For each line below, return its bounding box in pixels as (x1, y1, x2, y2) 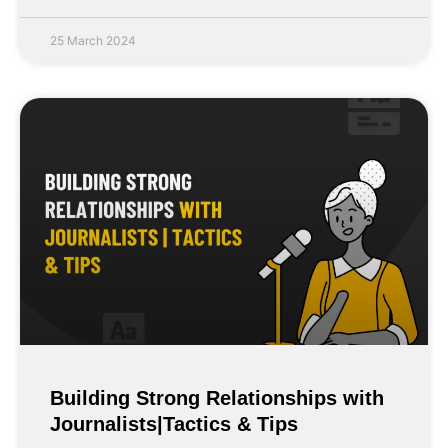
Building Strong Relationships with (50, 387, 384, 410)
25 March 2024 (50, 32, 136, 48)
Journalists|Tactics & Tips (50, 413, 298, 436)
